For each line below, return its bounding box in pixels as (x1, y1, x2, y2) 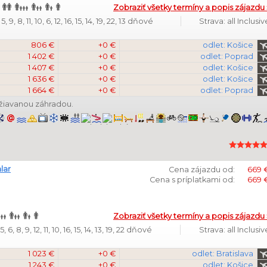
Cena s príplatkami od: (150, 175, 235, 184)
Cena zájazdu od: (169, 165, 235, 174)
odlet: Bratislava (192, 249, 253, 258)
